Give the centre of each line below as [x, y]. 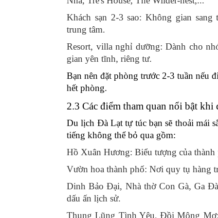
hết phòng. [87, 88]
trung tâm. [86, 29]
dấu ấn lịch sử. [94, 198]
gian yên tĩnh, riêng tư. [109, 58]
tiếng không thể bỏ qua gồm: [121, 135]
